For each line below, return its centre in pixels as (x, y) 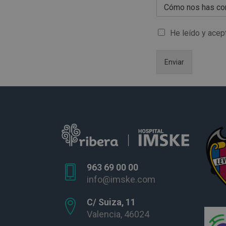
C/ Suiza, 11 (111, 202)
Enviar (175, 62)
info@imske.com (121, 179)
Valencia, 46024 (118, 214)
